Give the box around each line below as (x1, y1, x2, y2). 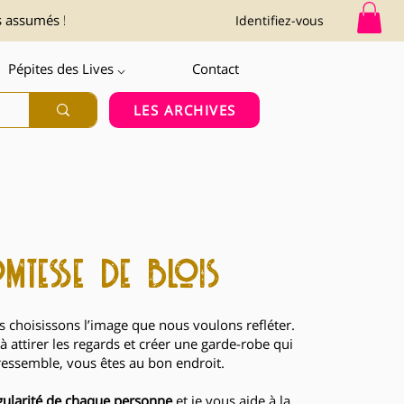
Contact (191, 59, 239, 78)
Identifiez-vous (235, 11, 325, 29)
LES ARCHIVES (133, 100, 236, 119)
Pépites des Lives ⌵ (8, 59, 126, 78)
